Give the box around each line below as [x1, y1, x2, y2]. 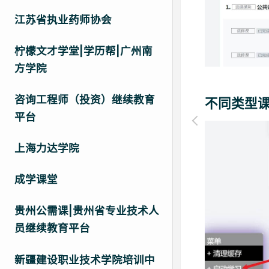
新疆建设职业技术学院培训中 [14, 253, 155, 266]
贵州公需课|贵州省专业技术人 [14, 204, 159, 217]
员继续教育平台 [14, 222, 90, 235]
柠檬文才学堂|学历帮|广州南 [14, 44, 153, 57]
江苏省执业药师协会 [14, 13, 112, 26]
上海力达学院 [14, 142, 79, 155]
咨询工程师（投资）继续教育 [14, 92, 155, 106]
